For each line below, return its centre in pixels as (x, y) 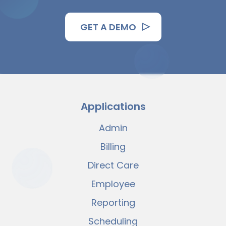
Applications (113, 106)
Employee (113, 184)
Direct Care (113, 165)
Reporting (113, 202)
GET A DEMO (108, 27)
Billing (113, 146)
